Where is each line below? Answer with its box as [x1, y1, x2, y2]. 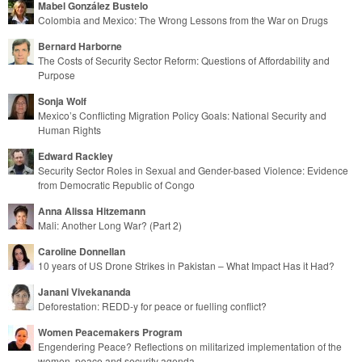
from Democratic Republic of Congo [38, 177, 195, 192]
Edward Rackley [38, 148, 113, 163]
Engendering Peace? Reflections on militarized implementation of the [38, 339, 342, 353]
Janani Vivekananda [38, 284, 131, 299]
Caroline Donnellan [38, 243, 125, 259]
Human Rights [38, 122, 101, 137]
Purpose [38, 67, 75, 82]
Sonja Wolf [38, 93, 86, 108]
